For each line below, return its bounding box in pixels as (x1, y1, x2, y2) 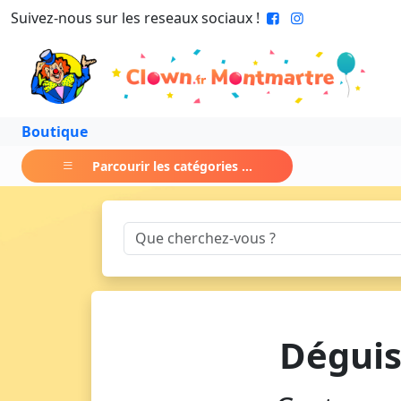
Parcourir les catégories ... (92, 157, 252, 175)
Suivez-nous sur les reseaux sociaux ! (11, 8, 260, 28)
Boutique (21, 121, 88, 141)
